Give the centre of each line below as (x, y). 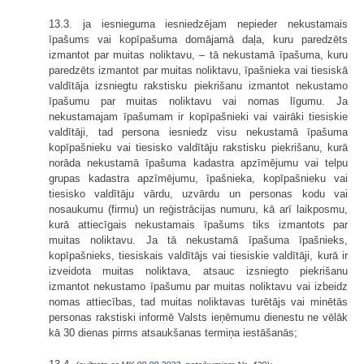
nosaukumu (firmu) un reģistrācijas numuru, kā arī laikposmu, (198, 210)
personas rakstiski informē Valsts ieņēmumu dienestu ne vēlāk (198, 318)
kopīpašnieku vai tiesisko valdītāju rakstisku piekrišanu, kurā (198, 148)
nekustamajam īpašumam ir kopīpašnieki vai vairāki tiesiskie (198, 117)
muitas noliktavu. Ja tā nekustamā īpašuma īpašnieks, (198, 240)
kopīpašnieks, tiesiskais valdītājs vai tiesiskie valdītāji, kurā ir (198, 256)
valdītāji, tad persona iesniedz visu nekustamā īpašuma (198, 132)
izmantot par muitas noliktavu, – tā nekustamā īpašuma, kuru (198, 55)
